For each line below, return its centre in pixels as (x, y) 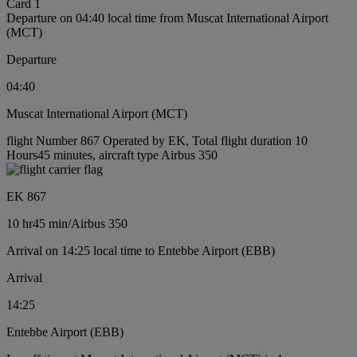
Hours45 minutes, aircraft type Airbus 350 (112, 155)
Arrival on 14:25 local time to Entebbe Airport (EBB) (141, 251)
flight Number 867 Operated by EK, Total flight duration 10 (157, 141)
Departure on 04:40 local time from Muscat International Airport (167, 18)
